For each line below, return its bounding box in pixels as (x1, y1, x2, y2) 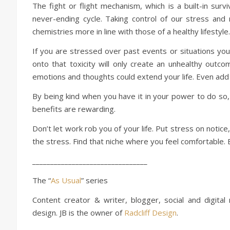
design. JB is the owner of (32, 207, 124, 218)
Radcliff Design (124, 207, 177, 218)
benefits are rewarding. (32, 104, 116, 114)
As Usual (51, 175, 81, 185)
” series (81, 175, 108, 185)
